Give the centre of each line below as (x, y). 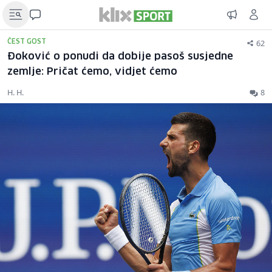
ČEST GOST (27, 42)
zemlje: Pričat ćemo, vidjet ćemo (92, 72)
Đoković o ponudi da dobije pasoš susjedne (120, 57)
